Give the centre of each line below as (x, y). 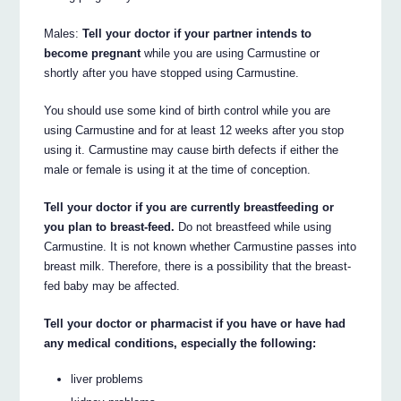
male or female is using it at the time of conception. (178, 169)
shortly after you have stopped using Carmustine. (172, 73)
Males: (64, 33)
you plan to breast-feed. (110, 226)
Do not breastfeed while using (253, 226)
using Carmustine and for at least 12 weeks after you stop (194, 130)
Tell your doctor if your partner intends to (197, 33)
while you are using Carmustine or (230, 53)
